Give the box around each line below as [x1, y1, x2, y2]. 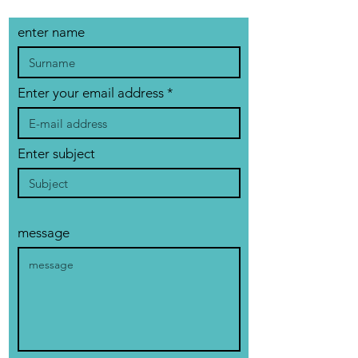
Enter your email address [18, 85, 164, 101]
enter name [18, 24, 85, 40]
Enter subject [18, 145, 95, 161]
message [18, 225, 70, 241]
